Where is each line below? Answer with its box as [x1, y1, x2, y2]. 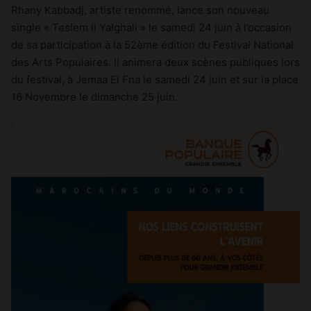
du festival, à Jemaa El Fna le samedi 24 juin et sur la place [11, 72, 299, 86]
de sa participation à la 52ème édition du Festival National [11, 37, 294, 51]
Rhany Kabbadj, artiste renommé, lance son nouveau [11, 3, 269, 17]
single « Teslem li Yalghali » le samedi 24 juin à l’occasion [11, 20, 292, 34]
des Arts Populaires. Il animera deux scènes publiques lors [11, 55, 300, 69]
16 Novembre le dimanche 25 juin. [11, 90, 178, 103]
